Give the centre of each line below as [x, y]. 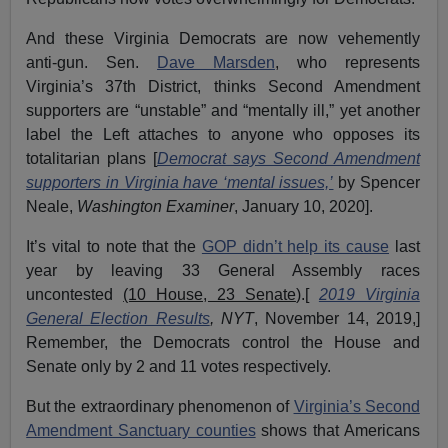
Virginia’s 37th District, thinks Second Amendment [223, 86]
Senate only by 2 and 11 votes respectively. [179, 366]
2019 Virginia [369, 294]
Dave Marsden [216, 62]
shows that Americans [337, 430]
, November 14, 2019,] [337, 318]
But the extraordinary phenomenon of [160, 406]
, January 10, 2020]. [304, 206]
